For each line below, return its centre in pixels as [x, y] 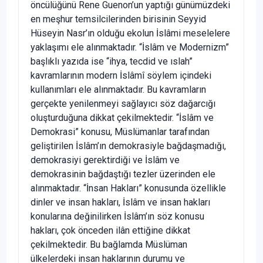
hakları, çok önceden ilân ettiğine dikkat [110, 230]
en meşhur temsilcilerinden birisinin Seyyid [118, 19]
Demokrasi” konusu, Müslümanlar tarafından [120, 131]
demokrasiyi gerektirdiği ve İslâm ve [105, 160]
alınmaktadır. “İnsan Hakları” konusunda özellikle [128, 188]
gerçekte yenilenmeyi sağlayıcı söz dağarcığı [123, 103]
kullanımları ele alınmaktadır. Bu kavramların [118, 89]
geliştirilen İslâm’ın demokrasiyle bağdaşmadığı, [128, 146]
